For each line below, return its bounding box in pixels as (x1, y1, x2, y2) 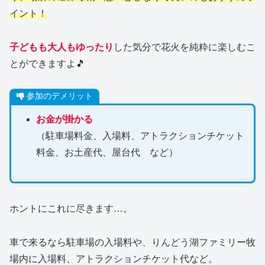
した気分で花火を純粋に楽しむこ (114, 41, 256, 52)
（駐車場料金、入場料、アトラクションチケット (35, 130, 244, 141)
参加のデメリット (26, 91, 93, 101)
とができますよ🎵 (9, 58, 85, 69)
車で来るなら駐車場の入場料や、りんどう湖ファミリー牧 (9, 237, 256, 247)
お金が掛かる (35, 114, 93, 124)
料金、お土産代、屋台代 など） (35, 147, 178, 157)
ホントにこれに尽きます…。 (9, 203, 132, 214)
